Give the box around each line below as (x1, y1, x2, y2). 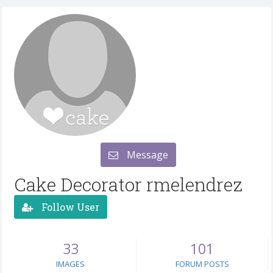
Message (124, 148, 168, 161)
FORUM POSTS (175, 258, 229, 269)
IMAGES (56, 258, 85, 269)
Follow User (39, 200, 99, 213)
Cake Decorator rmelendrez (14, 172, 243, 196)
